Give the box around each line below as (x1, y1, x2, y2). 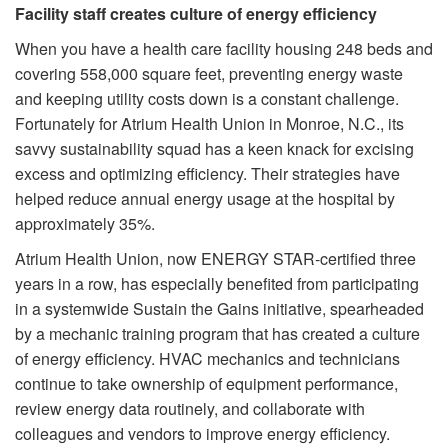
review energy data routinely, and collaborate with (15, 396, 365, 420)
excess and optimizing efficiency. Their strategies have (15, 161, 400, 185)
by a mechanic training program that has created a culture (15, 321, 420, 345)
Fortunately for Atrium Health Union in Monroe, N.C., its (15, 111, 404, 135)
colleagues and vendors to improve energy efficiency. (15, 421, 394, 445)
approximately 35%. (15, 211, 155, 235)
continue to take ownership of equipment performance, (15, 371, 398, 395)
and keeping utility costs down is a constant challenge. (15, 86, 399, 110)
